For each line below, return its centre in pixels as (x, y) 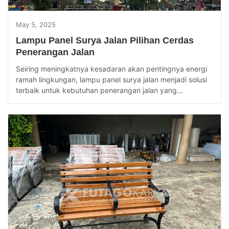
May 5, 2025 (36, 24)
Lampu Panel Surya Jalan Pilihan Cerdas (105, 40)
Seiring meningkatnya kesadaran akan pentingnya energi (111, 68)
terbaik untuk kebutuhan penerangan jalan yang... (99, 90)
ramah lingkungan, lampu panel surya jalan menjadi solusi (111, 79)
